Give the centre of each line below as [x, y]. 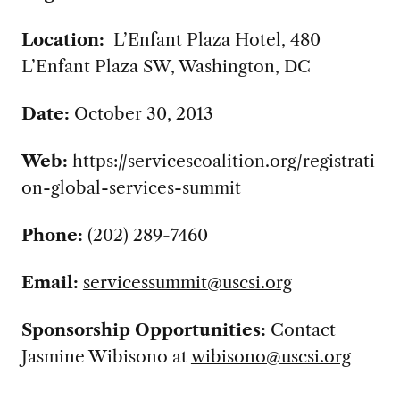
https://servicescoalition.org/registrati [223, 161]
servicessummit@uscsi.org [187, 283]
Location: [65, 40]
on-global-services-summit [131, 188]
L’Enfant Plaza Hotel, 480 [214, 40]
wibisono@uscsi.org [271, 356]
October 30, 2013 [143, 114]
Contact [303, 329]
